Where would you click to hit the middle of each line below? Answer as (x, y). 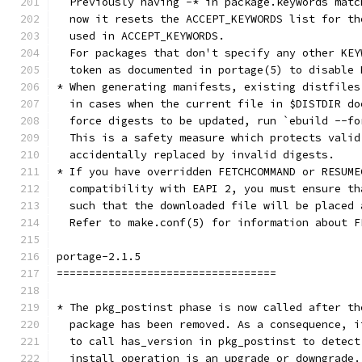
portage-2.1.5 (99, 257)
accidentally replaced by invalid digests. (196, 155)
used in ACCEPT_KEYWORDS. (141, 36)
